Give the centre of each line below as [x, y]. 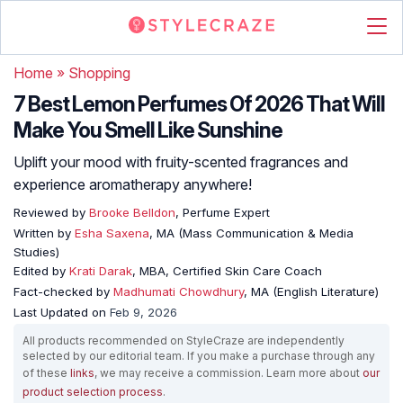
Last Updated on [62, 312]
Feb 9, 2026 [143, 312]
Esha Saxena [112, 233]
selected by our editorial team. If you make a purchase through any [199, 356]
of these [46, 373]
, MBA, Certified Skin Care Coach [227, 271]
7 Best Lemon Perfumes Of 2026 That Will [199, 104]
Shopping [99, 73]
